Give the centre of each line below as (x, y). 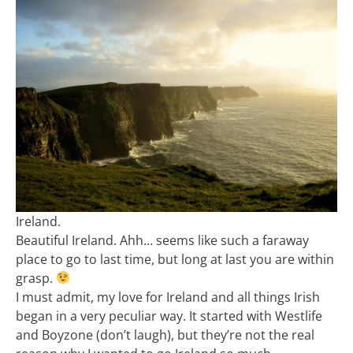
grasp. (36, 278)
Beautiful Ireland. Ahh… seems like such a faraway (162, 240)
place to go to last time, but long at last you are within (175, 259)
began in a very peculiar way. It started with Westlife (169, 316)
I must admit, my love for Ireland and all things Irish (168, 297)
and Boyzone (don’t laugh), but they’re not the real (165, 334)
